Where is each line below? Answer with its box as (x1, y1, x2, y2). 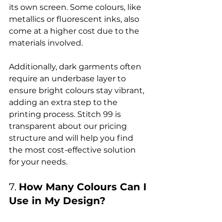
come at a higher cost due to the (9, 26, 141, 36)
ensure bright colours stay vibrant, (9, 86, 146, 95)
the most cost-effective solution (9, 145, 138, 155)
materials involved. (9, 38, 83, 48)
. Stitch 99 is (74, 110, 123, 119)
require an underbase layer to (9, 74, 128, 83)
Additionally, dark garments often (9, 62, 143, 71)
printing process (9, 110, 74, 119)
